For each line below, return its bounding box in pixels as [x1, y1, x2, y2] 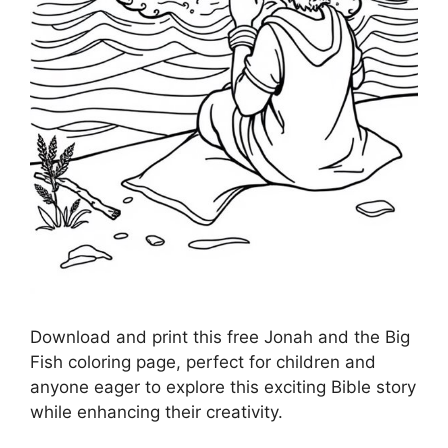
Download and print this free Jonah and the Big [30, 327, 410, 348]
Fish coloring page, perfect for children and [30, 352, 376, 373]
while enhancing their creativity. [30, 402, 283, 423]
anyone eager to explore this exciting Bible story [30, 377, 416, 398]
